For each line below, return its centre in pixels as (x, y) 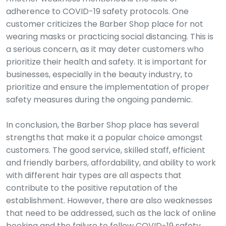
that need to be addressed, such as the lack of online (111, 213)
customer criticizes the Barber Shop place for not (105, 24)
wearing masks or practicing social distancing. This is (110, 36)
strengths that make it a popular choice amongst (104, 137)
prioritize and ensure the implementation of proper (108, 87)
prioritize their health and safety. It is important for (106, 62)
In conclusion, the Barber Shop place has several (102, 125)
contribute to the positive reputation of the (92, 188)
